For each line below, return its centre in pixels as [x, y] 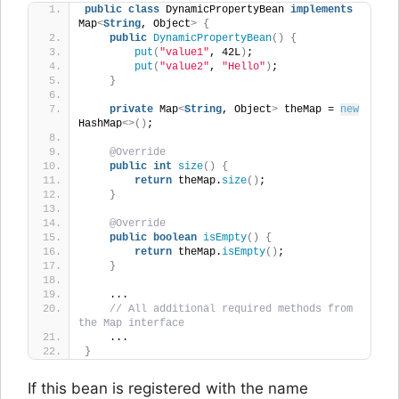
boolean [175, 237]
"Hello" [244, 66]
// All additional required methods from [231, 309]
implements [322, 9]
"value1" [184, 52]
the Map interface [131, 323]
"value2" [184, 66]
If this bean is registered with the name [168, 388]
